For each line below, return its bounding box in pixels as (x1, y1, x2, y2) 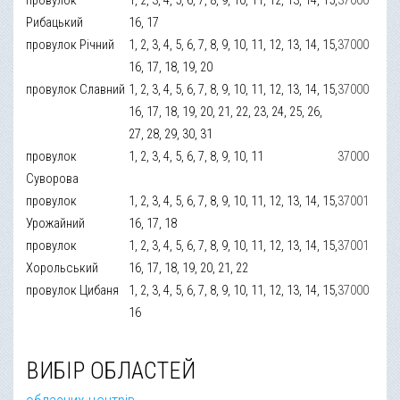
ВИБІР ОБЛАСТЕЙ (26, 357, 196, 385)
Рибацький (26, 13, 84, 30)
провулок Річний (26, 36, 115, 53)
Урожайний (26, 214, 86, 231)
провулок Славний (26, 80, 126, 97)
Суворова (26, 170, 79, 187)
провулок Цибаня (26, 281, 120, 298)
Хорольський (26, 259, 99, 276)
